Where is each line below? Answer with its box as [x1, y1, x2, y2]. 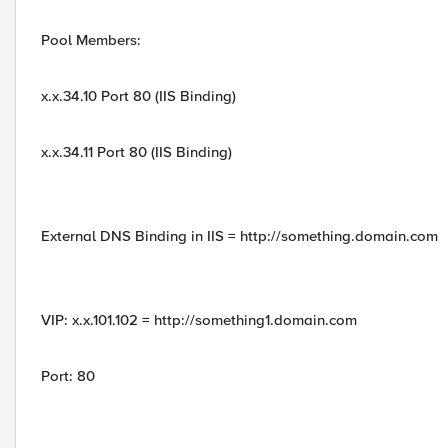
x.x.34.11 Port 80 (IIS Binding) [41, 143, 232, 161]
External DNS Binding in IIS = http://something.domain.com [41, 227, 438, 245]
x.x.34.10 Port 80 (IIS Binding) [41, 87, 236, 105]
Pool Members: [41, 31, 141, 49]
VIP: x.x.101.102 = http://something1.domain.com [41, 311, 357, 329]
